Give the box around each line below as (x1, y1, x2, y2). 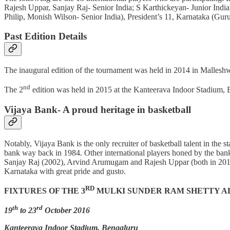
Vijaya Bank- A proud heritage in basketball (4, 104, 191, 116)
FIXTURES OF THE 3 (4, 186, 85, 196)
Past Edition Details (4, 31, 87, 42)
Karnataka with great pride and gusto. (4, 166, 126, 176)
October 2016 (43, 206, 90, 215)
